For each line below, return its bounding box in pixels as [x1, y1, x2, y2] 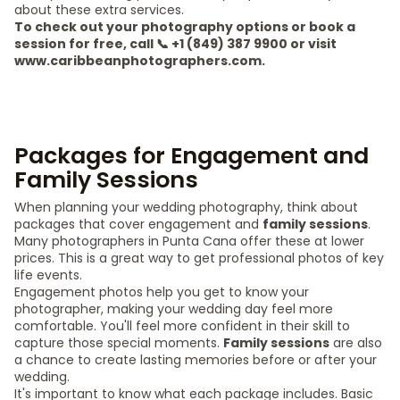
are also [329, 334, 382, 352]
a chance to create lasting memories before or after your [14, 351, 377, 369]
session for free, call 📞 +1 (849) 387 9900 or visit [14, 35, 337, 53]
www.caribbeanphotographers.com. [14, 52, 265, 70]
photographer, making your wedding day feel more [14, 300, 333, 318]
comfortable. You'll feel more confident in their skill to [14, 317, 350, 335]
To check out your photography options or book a [14, 18, 355, 36]
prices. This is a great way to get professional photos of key [14, 249, 384, 267]
